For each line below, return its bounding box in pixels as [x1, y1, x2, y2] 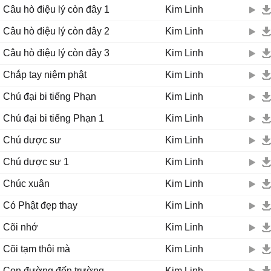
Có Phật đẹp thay [3, 200, 77, 211]
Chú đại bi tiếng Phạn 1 [3, 113, 104, 123]
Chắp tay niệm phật [3, 70, 87, 80]
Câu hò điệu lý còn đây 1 [3, 4, 109, 15]
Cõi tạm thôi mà [3, 244, 70, 254]
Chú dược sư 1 [3, 157, 69, 167]
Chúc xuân [3, 178, 50, 189]
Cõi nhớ [3, 222, 38, 232]
